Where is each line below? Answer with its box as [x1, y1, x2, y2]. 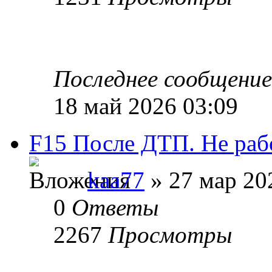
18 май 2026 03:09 [53, 92, 238, 119]
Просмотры [108, 221, 232, 248]
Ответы [72, 194, 158, 220]
